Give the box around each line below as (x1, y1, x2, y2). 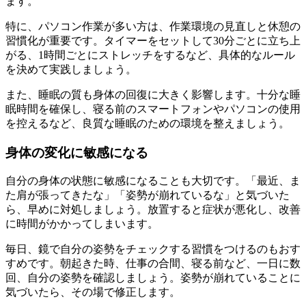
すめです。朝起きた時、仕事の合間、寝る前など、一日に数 (5, 258, 301, 270)
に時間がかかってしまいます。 (5, 218, 158, 230)
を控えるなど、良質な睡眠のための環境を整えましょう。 (5, 117, 290, 129)
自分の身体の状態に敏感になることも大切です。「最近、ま (5, 175, 301, 187)
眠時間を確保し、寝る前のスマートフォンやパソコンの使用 (5, 102, 301, 115)
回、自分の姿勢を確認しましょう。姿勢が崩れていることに (5, 272, 301, 284)
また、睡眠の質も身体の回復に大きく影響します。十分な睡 (5, 88, 301, 100)
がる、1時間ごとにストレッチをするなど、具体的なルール (5, 48, 295, 61)
